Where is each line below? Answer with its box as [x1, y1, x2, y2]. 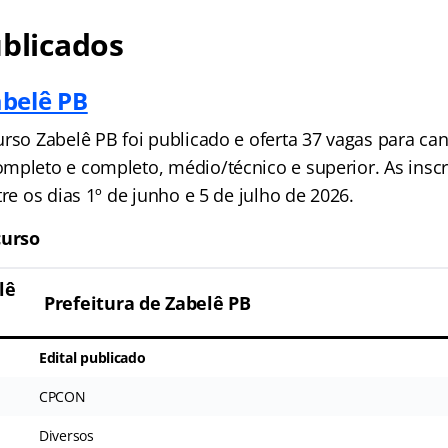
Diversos [38, 425, 94, 445]
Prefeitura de [43, 290, 166, 315]
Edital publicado [38, 347, 146, 367]
